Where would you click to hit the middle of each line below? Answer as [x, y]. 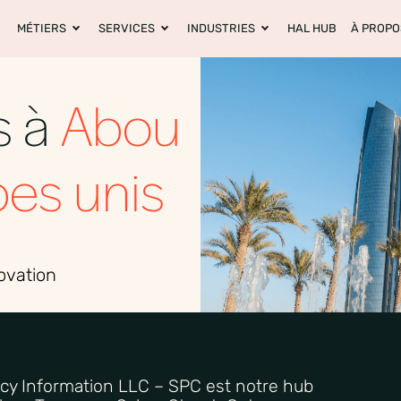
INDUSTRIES [221, 28]
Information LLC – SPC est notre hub [165, 386]
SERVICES [127, 28]
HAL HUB [312, 28]
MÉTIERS [42, 28]
